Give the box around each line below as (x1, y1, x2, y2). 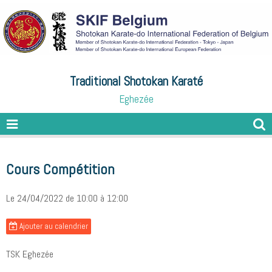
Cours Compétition (6, 160, 115, 179)
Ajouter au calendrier (18, 221, 88, 232)
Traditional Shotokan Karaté (69, 73, 203, 89)
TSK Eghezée (6, 248, 53, 261)
